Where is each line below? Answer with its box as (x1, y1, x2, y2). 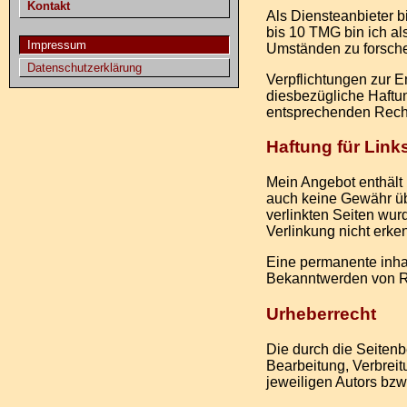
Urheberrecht (265, 303, 376, 323)
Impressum (26, 38, 86, 53)
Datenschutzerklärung (26, 60, 142, 74)
